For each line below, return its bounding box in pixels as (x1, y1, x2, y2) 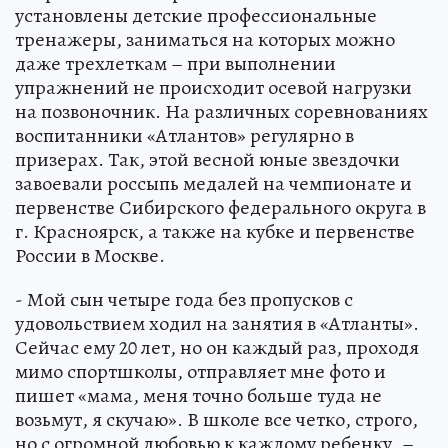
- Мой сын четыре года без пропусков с (15, 285, 353, 313)
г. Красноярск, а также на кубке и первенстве (15, 217, 415, 245)
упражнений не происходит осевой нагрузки (15, 73, 412, 101)
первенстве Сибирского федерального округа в (15, 193, 426, 221)
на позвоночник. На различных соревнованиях (15, 97, 428, 125)
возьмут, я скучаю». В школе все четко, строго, (15, 405, 418, 433)
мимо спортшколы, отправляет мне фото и (15, 357, 386, 385)
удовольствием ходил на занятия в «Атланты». (15, 309, 419, 337)
